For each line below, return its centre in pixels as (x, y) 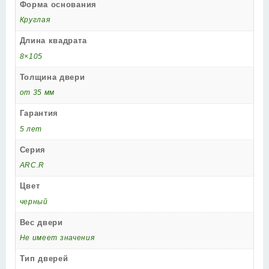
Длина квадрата (53, 41)
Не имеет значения (57, 238)
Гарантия (39, 113)
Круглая (35, 20)
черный (34, 201)
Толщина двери (52, 77)
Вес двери (41, 222)
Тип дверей (44, 259)
